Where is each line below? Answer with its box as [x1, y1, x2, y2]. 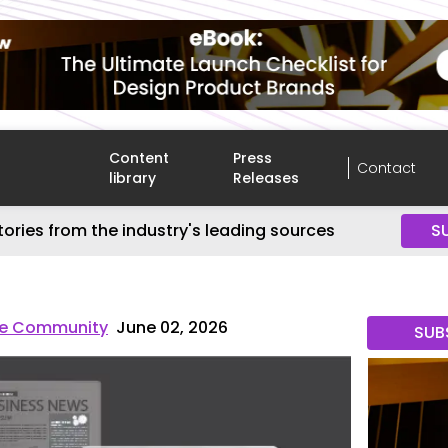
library [109, 168, 157, 188]
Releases [233, 168, 300, 188]
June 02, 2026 [116, 316, 229, 339]
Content [109, 148, 170, 168]
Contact [356, 158, 416, 178]
